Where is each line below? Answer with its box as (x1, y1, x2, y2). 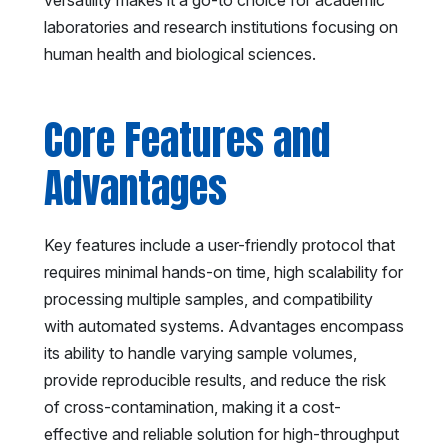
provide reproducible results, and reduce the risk (44, 369, 386, 390)
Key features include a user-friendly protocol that (44, 234, 395, 255)
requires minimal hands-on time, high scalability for (44, 261, 403, 282)
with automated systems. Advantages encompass (44, 315, 404, 336)
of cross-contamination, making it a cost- (44, 396, 341, 417)
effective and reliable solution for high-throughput (44, 423, 399, 444)
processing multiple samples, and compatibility (44, 288, 373, 309)
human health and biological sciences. (44, 43, 316, 64)
